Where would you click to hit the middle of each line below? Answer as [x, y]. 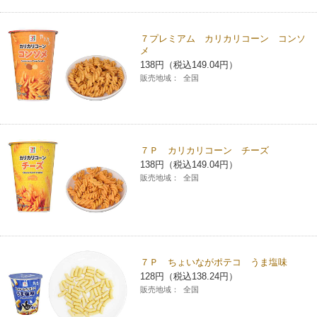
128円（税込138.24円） [189, 277]
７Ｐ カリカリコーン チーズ [205, 151]
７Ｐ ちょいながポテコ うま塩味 [214, 263]
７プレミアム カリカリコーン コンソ [223, 38]
